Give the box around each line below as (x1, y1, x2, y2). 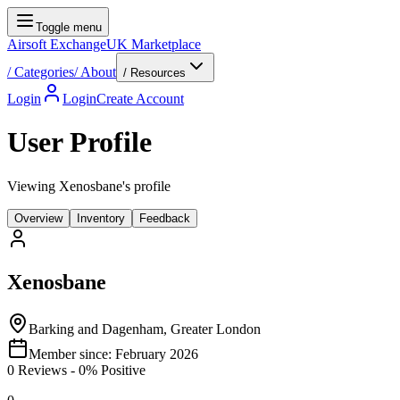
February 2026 (115, 346, 198, 362)
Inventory (77, 211, 125, 225)
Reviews (18, 362, 67, 378)
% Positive (86, 362, 146, 378)
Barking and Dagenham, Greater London (29, 321, 261, 337)
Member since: (29, 346, 115, 362)
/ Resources (123, 66, 186, 79)
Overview (14, 211, 62, 225)
